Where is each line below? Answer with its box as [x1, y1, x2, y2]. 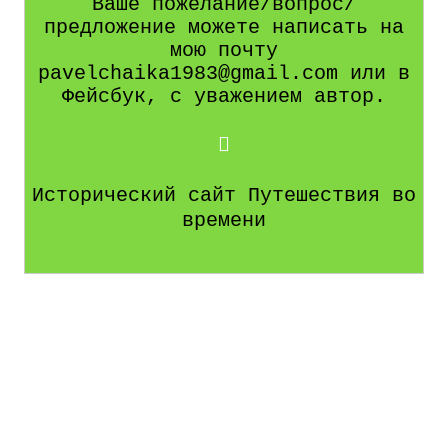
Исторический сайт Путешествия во [32, 184, 416, 208]
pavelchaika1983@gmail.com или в [38, 62, 410, 86]
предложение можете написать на [44, 16, 404, 40]
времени [182, 209, 266, 233]
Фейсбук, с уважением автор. [62, 85, 386, 109]
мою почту [170, 39, 278, 63]
